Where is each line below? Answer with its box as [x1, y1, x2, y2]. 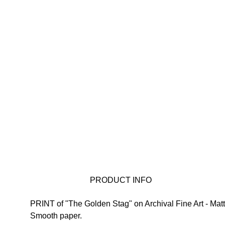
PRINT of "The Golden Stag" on [30, 199, 145, 208]
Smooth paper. [30, 211, 82, 220]
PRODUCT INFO [89, 176, 152, 184]
